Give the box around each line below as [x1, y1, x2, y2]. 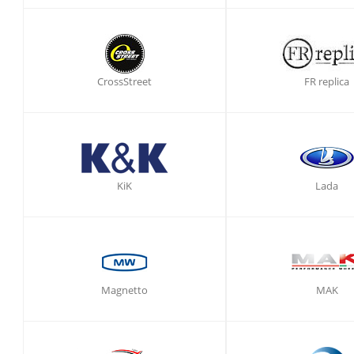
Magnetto [101, 283, 149, 297]
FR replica [304, 74, 350, 88]
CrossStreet [97, 74, 153, 88]
